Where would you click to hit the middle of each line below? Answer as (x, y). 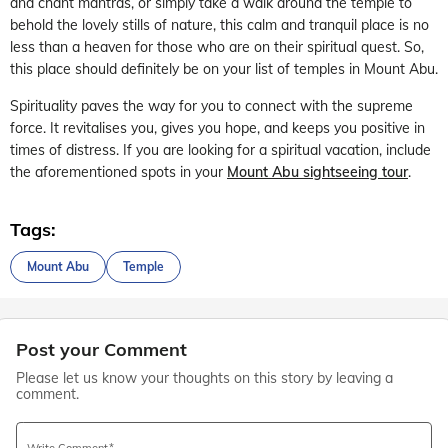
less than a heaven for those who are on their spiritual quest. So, (217, 46)
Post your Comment (101, 349)
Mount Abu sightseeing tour (317, 171)
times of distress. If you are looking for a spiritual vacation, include (220, 149)
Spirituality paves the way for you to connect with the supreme (211, 105)
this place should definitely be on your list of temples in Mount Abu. (224, 68)
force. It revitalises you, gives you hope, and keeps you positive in (217, 127)
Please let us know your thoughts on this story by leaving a (204, 377)
